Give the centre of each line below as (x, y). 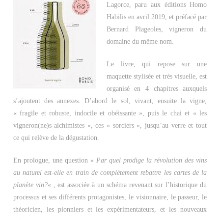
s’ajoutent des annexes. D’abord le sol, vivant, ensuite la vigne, (110, 101)
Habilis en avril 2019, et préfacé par (157, 17)
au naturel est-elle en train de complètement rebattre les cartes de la (110, 173)
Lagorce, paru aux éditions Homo (157, 5)
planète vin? (30, 185)
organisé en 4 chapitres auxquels (157, 89)
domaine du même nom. (140, 41)
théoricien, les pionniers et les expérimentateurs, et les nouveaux (110, 209)
